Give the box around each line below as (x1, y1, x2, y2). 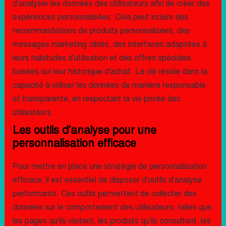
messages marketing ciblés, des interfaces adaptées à (12, 39, 207, 49)
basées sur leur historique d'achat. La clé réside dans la (12, 67, 207, 77)
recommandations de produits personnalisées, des (12, 26, 190, 36)
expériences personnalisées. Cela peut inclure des (12, 12, 189, 22)
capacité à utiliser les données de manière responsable (12, 80, 206, 90)
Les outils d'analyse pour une (12, 123, 156, 137)
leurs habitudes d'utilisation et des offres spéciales (12, 53, 191, 63)
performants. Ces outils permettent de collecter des (12, 189, 197, 199)
